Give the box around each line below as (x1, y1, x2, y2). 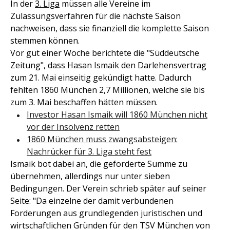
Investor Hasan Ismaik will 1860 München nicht (27, 109, 207, 121)
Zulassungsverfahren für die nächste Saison (10, 10, 181, 22)
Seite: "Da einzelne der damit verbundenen (10, 195, 174, 207)
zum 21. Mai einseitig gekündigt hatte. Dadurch (10, 72, 191, 84)
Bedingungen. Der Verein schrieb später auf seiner (10, 183, 206, 195)
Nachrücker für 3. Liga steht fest (27, 146, 151, 158)
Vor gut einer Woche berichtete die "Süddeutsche (10, 47, 199, 59)
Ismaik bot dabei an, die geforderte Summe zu (10, 158, 187, 170)
